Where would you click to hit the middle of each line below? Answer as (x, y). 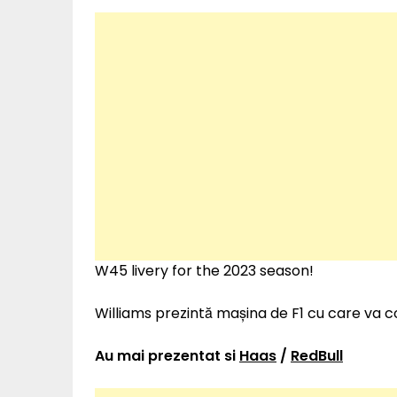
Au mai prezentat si (167, 356)
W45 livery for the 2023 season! (204, 271)
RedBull (317, 356)
